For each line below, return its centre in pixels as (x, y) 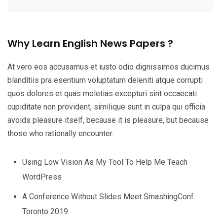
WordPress (42, 177)
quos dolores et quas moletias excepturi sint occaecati (102, 93)
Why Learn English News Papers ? (90, 43)
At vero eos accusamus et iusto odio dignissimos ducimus (109, 67)
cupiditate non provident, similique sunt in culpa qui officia (106, 107)
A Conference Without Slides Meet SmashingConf (108, 197)
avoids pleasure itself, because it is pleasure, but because (108, 120)
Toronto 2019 (45, 211)
